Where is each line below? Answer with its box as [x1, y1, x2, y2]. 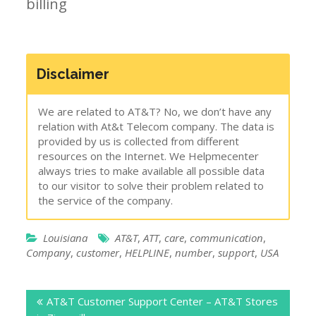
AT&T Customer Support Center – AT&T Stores [47, 294, 279, 309]
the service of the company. [38, 193, 174, 207]
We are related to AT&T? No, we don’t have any [38, 104, 272, 119]
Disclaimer [37, 65, 110, 83]
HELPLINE [125, 245, 170, 260]
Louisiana [43, 230, 88, 245]
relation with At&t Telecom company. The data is [38, 119, 275, 133]
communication [190, 230, 264, 245]
